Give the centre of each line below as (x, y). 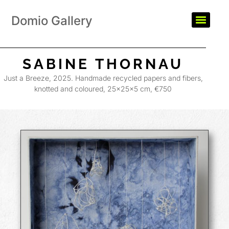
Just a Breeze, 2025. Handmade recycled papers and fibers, (103, 78)
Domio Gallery (52, 21)
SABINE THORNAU (103, 64)
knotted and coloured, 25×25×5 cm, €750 (103, 89)
